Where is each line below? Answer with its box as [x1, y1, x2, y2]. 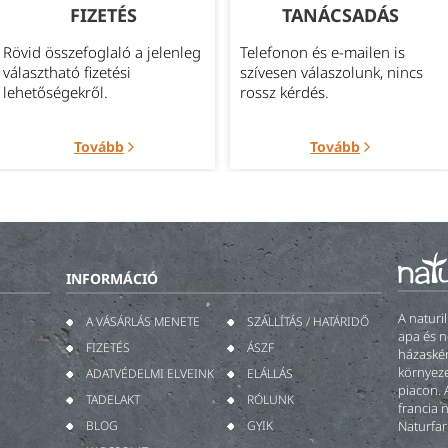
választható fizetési [3, 61, 132, 82]
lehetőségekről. [3, 81, 109, 102]
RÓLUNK [246, 390, 294, 408]
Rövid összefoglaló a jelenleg [3, 41, 202, 62]
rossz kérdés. [239, 81, 329, 102]
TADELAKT [86, 390, 141, 408]
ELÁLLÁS [246, 364, 293, 382]
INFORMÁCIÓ [66, 268, 159, 288]
